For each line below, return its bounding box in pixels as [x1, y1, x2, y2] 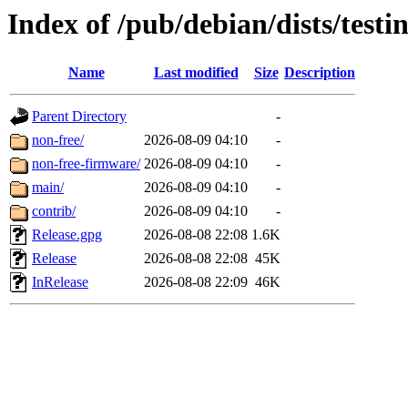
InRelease [32, 274, 88, 291]
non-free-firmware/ [32, 156, 140, 172]
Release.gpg [32, 227, 102, 243]
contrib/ [32, 203, 76, 219]
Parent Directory [32, 108, 127, 125]
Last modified [153, 65, 239, 81]
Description [284, 65, 355, 81]
